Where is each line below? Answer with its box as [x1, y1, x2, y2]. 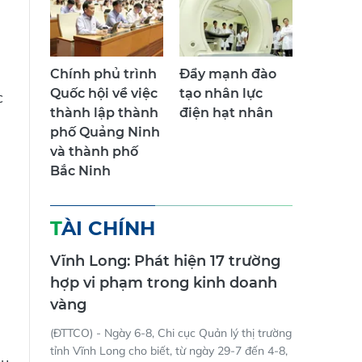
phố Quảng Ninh [50, 133, 160, 149]
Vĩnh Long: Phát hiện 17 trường [50, 260, 280, 279]
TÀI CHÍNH [61, 225, 155, 249]
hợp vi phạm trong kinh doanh [50, 282, 277, 301]
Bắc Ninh [50, 171, 111, 187]
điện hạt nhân [179, 113, 273, 129]
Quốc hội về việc [50, 94, 158, 110]
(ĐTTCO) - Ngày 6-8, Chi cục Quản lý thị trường [50, 334, 292, 349]
